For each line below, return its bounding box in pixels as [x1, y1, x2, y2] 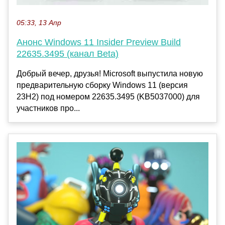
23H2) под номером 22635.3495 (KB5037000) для [17, 92, 200, 101]
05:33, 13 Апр [17, 19, 61, 27]
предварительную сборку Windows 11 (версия [17, 81, 188, 90]
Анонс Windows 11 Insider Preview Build [17, 37, 181, 48]
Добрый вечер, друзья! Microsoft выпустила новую [17, 69, 203, 78]
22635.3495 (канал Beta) [17, 49, 119, 59]
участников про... [17, 104, 80, 113]
